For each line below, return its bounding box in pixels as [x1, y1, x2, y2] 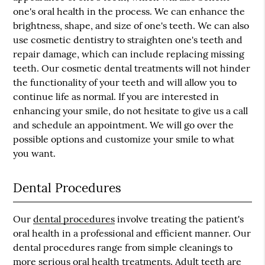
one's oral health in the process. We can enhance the [13, 5, 245, 17]
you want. [13, 147, 56, 159]
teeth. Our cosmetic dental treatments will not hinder [13, 62, 251, 74]
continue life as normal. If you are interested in [13, 91, 219, 102]
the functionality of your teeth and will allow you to [13, 76, 237, 88]
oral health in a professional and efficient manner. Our [13, 227, 251, 239]
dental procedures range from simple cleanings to [13, 241, 233, 253]
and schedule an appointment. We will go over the [13, 119, 234, 131]
